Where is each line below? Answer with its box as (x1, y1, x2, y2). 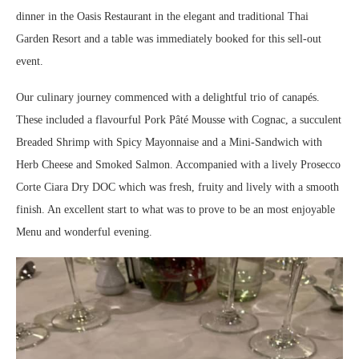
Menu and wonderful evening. (16, 226, 152, 239)
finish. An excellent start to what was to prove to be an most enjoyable (16, 204, 335, 216)
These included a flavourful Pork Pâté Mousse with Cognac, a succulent (16, 114, 341, 127)
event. (16, 55, 43, 68)
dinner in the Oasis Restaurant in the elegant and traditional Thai (16, 10, 309, 23)
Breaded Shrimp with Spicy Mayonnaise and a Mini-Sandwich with (16, 136, 322, 149)
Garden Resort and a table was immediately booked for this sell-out (16, 33, 321, 46)
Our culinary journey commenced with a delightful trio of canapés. (16, 91, 320, 104)
